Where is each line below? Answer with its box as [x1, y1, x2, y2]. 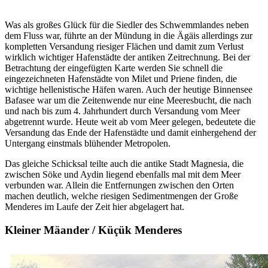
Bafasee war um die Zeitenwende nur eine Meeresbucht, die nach [5, 95, 251, 106]
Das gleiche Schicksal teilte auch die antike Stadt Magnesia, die [5, 159, 243, 169]
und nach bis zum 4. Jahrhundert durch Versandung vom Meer [5, 106, 240, 117]
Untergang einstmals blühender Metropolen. [5, 138, 170, 149]
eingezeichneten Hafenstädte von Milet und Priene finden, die [5, 74, 237, 84]
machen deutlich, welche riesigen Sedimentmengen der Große [5, 191, 238, 202]
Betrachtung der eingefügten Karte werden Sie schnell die [5, 63, 223, 74]
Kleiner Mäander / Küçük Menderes [5, 224, 182, 237]
